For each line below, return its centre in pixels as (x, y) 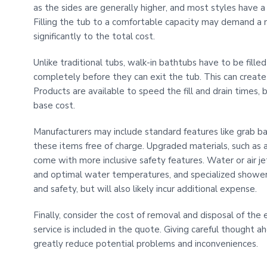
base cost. (54, 106)
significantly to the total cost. (94, 37)
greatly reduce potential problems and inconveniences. (146, 244)
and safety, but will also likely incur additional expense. (145, 189)
